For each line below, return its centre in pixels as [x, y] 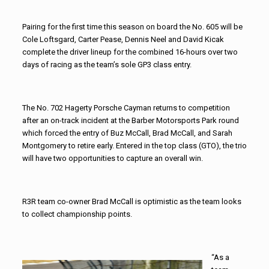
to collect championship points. [77, 214]
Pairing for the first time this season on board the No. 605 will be [132, 26]
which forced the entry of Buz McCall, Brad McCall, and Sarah [127, 133]
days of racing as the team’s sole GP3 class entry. [107, 64]
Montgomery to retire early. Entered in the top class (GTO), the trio [134, 145]
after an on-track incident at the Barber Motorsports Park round [130, 120]
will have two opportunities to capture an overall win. [112, 158]
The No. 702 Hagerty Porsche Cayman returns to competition [126, 107]
